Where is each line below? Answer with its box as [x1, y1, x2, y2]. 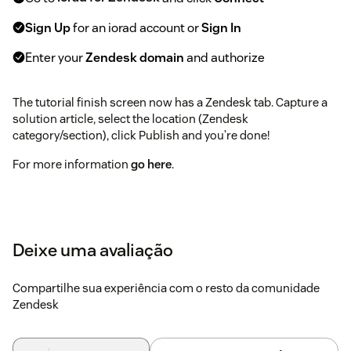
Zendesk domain [85, 49, 184, 66]
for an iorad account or [71, 19, 201, 36]
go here [131, 156, 172, 172]
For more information [13, 156, 131, 172]
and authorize [184, 49, 265, 66]
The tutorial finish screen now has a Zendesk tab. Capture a [13, 94, 327, 110]
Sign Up [25, 19, 71, 36]
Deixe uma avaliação [13, 238, 173, 261]
